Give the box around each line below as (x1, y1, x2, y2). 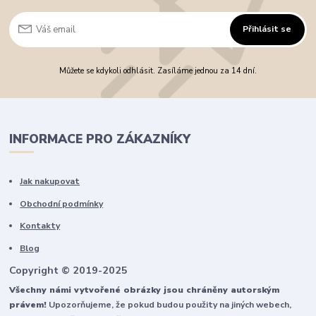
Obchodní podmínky (20, 197, 104, 209)
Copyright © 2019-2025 (9, 264, 128, 278)
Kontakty (20, 220, 61, 232)
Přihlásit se (243, 23, 292, 35)
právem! (9, 299, 47, 311)
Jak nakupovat (20, 176, 80, 188)
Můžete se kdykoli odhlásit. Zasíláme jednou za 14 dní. (59, 66, 257, 77)
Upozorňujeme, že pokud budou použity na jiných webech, (47, 299, 292, 311)
